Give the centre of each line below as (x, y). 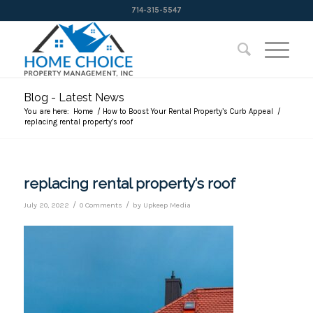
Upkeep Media (167, 205)
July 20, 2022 (46, 205)
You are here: (46, 111)
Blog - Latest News (74, 97)
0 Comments (101, 205)
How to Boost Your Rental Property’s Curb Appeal (188, 111)
